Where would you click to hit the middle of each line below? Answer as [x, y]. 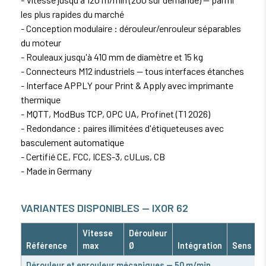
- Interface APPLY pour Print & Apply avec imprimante [127, 85]
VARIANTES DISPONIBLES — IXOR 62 [104, 208]
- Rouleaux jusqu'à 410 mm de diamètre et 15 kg [112, 56]
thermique [41, 99]
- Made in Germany [56, 170]
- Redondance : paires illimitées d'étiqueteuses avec [122, 128]
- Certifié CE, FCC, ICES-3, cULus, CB [93, 156]
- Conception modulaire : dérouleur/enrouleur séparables [131, 28]
